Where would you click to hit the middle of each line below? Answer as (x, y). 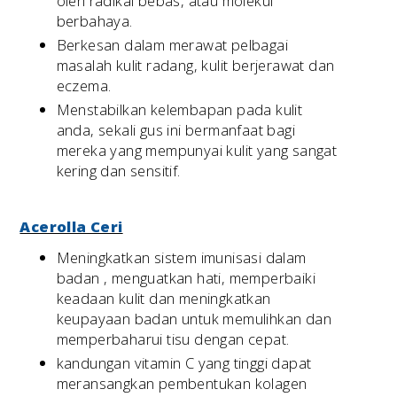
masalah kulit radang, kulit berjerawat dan (195, 65)
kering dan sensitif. (118, 171)
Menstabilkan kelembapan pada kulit (179, 110)
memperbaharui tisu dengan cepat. (173, 339)
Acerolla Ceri (71, 227)
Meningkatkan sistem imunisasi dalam (181, 257)
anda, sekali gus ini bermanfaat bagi (176, 130)
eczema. (84, 85)
